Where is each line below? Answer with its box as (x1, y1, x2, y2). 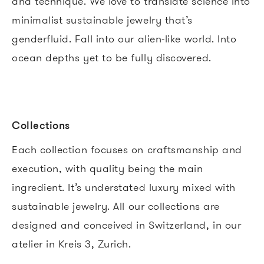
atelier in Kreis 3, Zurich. (12, 236, 131, 250)
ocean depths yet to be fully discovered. (12, 50, 218, 64)
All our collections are (113, 199, 220, 213)
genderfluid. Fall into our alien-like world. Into (12, 31, 237, 45)
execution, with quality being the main (12, 161, 203, 175)
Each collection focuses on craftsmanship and (12, 142, 242, 156)
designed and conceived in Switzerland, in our (12, 217, 242, 232)
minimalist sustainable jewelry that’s (12, 12, 193, 27)
